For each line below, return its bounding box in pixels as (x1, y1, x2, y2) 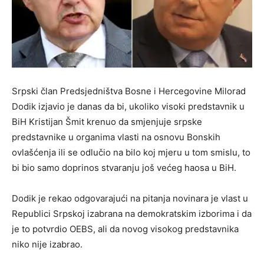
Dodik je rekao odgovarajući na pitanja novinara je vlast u (12, 193, 248, 204)
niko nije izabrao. (12, 239, 82, 250)
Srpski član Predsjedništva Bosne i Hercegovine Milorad (12, 85, 246, 97)
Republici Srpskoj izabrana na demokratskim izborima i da (12, 208, 252, 220)
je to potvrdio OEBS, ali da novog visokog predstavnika (12, 223, 239, 235)
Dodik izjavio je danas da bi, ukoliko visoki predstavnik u (12, 101, 245, 113)
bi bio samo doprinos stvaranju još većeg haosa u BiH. (12, 162, 236, 174)
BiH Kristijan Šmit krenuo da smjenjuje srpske (12, 116, 202, 128)
